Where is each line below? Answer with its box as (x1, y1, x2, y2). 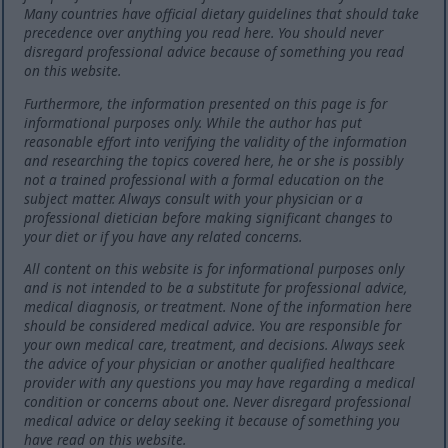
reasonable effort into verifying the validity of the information (24, 131, 408, 151)
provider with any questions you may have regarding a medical (24, 373, 416, 393)
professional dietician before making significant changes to (24, 207, 394, 227)
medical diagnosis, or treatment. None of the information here (24, 297, 413, 317)
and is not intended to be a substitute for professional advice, (24, 278, 408, 298)
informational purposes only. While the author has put (24, 112, 363, 132)
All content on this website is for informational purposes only (24, 259, 405, 279)
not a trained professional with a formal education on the (24, 169, 385, 189)
